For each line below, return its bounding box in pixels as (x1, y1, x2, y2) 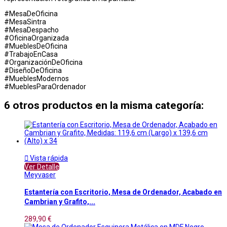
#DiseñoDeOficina (4, 66, 62, 74)
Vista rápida (28, 154, 68, 162)
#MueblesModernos (4, 74, 69, 83)
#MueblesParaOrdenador (4, 82, 86, 91)
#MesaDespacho (4, 25, 59, 34)
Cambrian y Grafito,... (24, 198, 95, 206)
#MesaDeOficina (4, 9, 58, 18)
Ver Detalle (24, 162, 59, 171)
